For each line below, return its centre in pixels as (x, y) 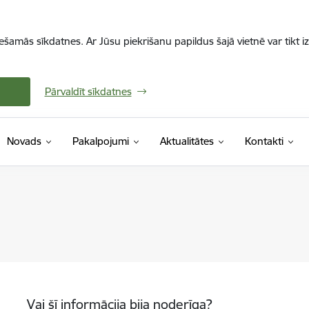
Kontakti (264, 141)
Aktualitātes (187, 141)
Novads (24, 141)
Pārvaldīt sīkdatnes (88, 91)
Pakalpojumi (100, 141)
